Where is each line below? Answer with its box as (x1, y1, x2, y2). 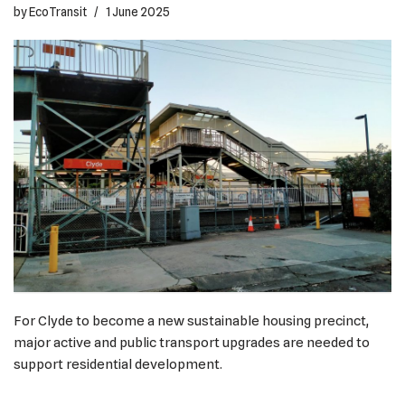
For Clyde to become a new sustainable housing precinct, (14, 312, 369, 329)
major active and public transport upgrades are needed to (14, 334, 370, 351)
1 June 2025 (106, 5, 170, 19)
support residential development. (14, 355, 222, 372)
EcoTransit (29, 5, 87, 19)
